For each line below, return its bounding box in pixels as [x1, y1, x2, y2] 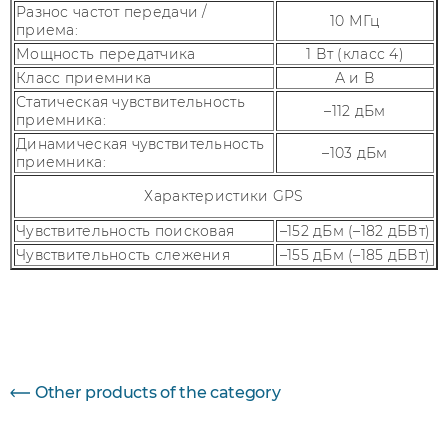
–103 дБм [322, 144, 388, 162]
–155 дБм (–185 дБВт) [279, 246, 431, 264]
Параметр [19, 297, 97, 315]
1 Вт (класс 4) [306, 45, 404, 63]
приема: [16, 21, 78, 39]
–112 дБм [324, 102, 386, 120]
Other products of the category [35, 383, 281, 402]
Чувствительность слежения [16, 246, 230, 264]
